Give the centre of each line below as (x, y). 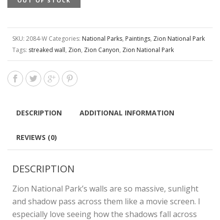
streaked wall (47, 50)
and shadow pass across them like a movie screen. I (106, 201)
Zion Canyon (102, 50)
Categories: (65, 39)
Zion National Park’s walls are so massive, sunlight (105, 189)
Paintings (138, 39)
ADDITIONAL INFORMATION (127, 113)
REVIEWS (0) (37, 137)
